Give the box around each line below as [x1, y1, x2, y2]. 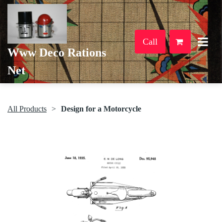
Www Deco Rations [7, 46, 106, 59]
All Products [7, 105, 47, 113]
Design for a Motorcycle [61, 105, 141, 113]
